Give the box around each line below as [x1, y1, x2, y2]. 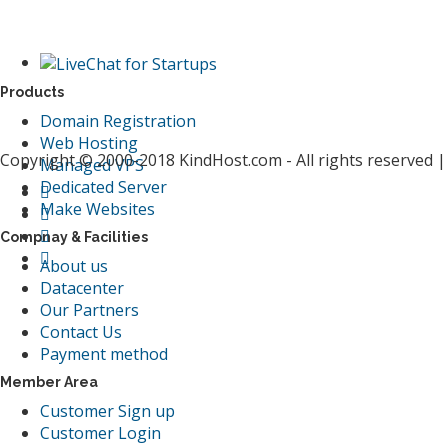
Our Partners [40, 298, 139, 321]
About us [40, 254, 108, 277]
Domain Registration [40, 109, 196, 132]
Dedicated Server [40, 175, 167, 198]
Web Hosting [40, 131, 138, 154]
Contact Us [40, 320, 122, 343]
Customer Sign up [40, 399, 175, 422]
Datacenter [40, 276, 124, 299]
